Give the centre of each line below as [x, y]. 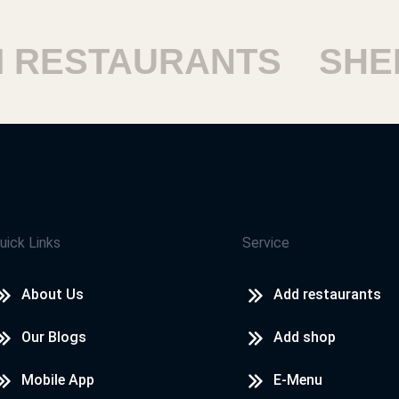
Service [266, 243]
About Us [52, 294]
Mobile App [57, 380]
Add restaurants [327, 294]
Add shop [305, 337]
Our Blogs [53, 337]
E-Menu [298, 380]
